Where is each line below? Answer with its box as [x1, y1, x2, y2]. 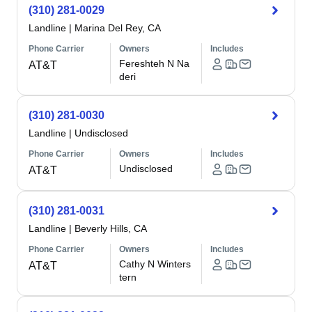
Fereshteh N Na [119, 58, 190, 69]
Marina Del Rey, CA [75, 22, 161, 33]
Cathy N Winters [119, 258, 192, 270]
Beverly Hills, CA [75, 223, 147, 234]
